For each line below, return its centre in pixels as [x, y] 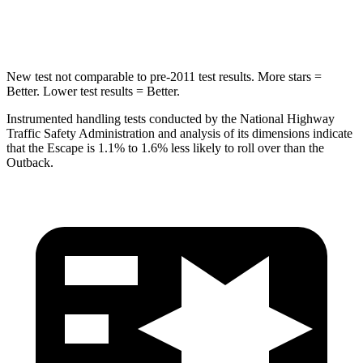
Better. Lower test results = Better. [93, 91]
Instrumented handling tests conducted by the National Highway [171, 118]
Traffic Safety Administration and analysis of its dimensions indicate [179, 133]
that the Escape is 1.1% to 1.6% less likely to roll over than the [165, 147]
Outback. [30, 162]
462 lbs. [204, 24]
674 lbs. [263, 24]
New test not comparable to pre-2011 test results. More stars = [164, 76]
